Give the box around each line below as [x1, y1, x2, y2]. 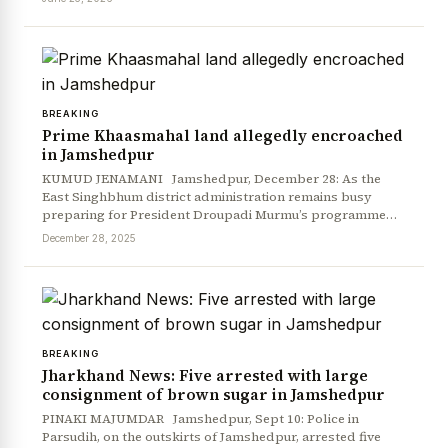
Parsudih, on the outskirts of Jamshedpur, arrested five [42, 427, 381, 445]
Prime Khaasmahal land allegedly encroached [42, 124, 403, 146]
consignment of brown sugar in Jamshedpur [42, 383, 389, 405]
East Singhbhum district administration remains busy [42, 187, 372, 205]
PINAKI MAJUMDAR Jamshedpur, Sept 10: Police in [42, 409, 359, 427]
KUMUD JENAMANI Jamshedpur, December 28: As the [42, 169, 381, 187]
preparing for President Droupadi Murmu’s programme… [42, 205, 397, 223]
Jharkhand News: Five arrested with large [42, 364, 368, 386]
